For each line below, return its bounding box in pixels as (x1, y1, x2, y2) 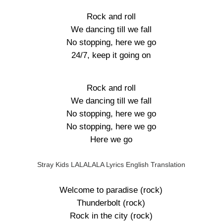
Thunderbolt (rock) (77, 198, 145, 208)
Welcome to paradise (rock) (59, 185, 163, 195)
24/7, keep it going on (71, 51, 151, 60)
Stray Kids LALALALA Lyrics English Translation (37, 161, 185, 168)
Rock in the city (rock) (69, 211, 153, 221)
